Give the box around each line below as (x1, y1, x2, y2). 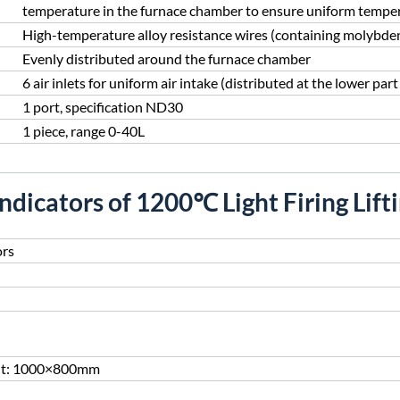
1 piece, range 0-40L (22, 122, 145, 139)
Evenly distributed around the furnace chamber (22, 50, 311, 67)
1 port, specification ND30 (22, 98, 183, 115)
